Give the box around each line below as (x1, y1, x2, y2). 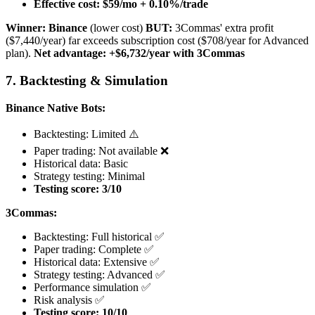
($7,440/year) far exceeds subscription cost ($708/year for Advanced (6, 34, 309, 47)
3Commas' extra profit (172, 22, 274, 34)
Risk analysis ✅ (34, 293, 105, 306)
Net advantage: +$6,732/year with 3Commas (34, 47, 245, 60)
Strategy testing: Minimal (34, 169, 145, 182)
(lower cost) (87, 22, 146, 34)
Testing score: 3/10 (34, 182, 122, 195)
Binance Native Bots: (6, 101, 105, 114)
